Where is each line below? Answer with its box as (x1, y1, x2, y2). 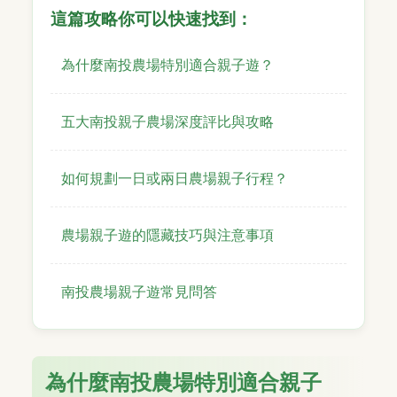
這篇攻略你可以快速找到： (51, 7, 253, 29)
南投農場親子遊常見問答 (61, 282, 217, 300)
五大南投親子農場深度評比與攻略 (61, 112, 274, 130)
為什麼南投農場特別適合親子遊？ (61, 55, 274, 74)
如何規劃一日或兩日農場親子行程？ (61, 168, 288, 187)
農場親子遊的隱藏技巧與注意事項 (61, 225, 274, 244)
